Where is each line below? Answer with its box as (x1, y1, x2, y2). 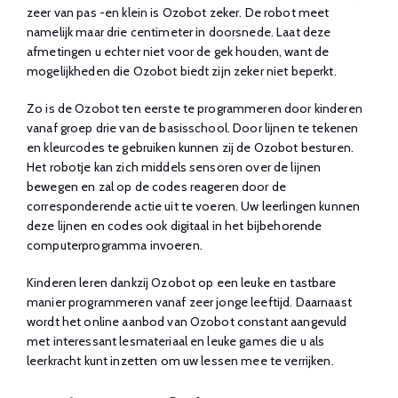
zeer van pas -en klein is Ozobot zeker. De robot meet (27, 4, 330, 20)
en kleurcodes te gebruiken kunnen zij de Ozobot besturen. (27, 139, 354, 155)
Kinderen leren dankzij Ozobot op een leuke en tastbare (27, 275, 337, 291)
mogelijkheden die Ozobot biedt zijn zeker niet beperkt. (27, 63, 337, 79)
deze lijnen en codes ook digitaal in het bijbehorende (27, 218, 322, 234)
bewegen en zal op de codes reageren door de (27, 179, 287, 195)
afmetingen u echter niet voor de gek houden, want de (27, 44, 330, 60)
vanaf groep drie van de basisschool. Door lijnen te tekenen (27, 120, 359, 136)
